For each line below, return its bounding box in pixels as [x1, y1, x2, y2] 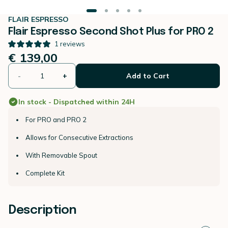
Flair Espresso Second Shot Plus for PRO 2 [8, 26, 214, 37]
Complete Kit [25, 169, 65, 177]
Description [8, 204, 77, 217]
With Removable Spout [25, 151, 97, 159]
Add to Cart [126, 71, 170, 80]
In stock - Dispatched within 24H [18, 97, 135, 106]
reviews [60, 40, 85, 48]
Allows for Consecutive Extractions [25, 133, 133, 141]
